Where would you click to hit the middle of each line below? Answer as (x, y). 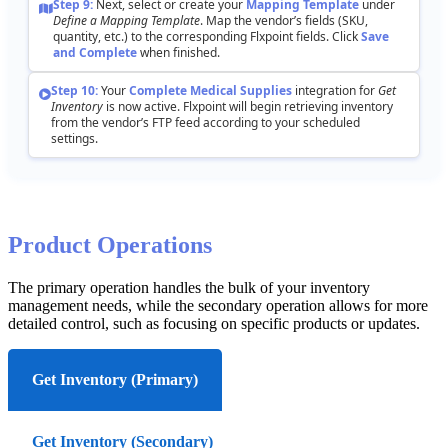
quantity (75, 36)
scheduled (331, 122)
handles (177, 287)
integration (325, 90)
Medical (213, 90)
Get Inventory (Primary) (115, 379)
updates (392, 323)
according (230, 122)
